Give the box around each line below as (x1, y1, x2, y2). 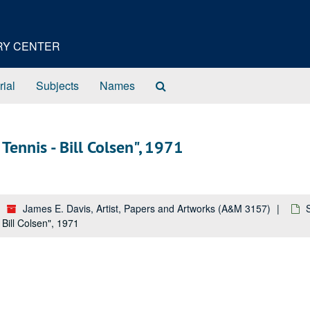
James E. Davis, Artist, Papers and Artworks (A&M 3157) (23, 201, 271, 215)
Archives (165, 104, 208, 120)
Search (165, 77, 201, 93)
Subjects (36, 77, 79, 93)
